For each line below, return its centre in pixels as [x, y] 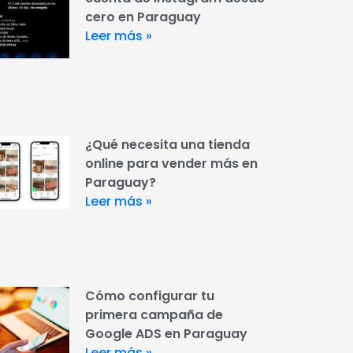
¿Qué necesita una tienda [167, 145]
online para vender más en [171, 164]
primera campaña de [154, 314]
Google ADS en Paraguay [166, 333]
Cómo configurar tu [149, 295]
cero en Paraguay [143, 17]
